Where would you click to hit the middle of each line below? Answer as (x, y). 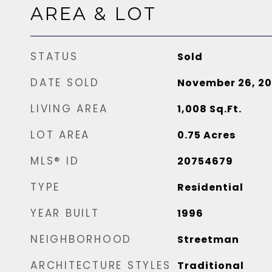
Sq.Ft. (225, 109)
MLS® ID (55, 161)
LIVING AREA (69, 109)
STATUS (54, 56)
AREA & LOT (93, 14)
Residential (210, 187)
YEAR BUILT (65, 213)
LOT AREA (60, 135)
